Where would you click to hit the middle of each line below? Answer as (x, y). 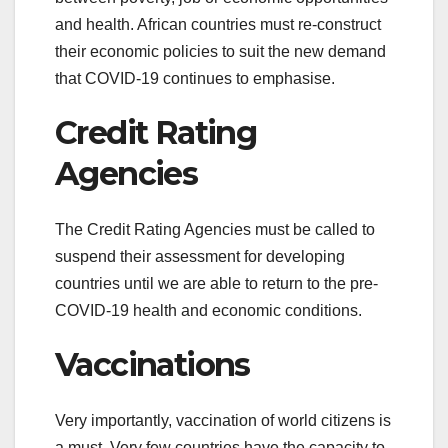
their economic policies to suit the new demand (220, 51)
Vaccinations (152, 364)
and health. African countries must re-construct (218, 24)
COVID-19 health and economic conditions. (208, 310)
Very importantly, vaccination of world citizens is (223, 421)
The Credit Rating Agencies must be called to (215, 229)
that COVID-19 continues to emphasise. (197, 78)
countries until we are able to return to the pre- (216, 283)
